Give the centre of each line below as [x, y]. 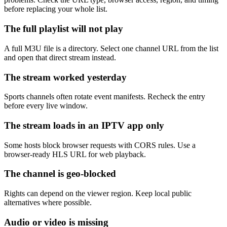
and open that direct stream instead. [60, 57]
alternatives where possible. [48, 203]
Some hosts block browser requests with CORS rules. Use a [100, 145]
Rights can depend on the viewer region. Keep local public [98, 194]
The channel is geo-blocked [60, 174]
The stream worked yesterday [65, 77]
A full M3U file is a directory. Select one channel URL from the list [111, 48]
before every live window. [46, 106]
